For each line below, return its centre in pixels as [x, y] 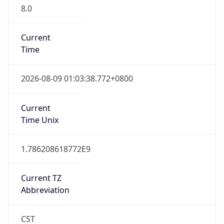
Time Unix [39, 120]
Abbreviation [45, 190]
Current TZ [41, 178]
